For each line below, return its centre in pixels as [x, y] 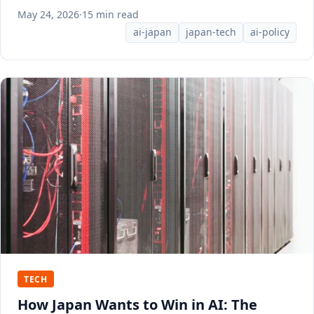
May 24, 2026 [48, 14]
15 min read [110, 14]
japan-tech [211, 32]
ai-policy [269, 32]
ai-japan [152, 32]
